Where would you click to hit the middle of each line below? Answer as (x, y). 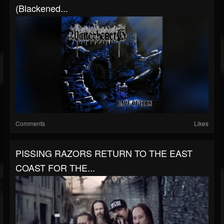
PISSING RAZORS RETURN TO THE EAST (104, 153)
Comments (30, 123)
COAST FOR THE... (55, 167)
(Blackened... (42, 8)
